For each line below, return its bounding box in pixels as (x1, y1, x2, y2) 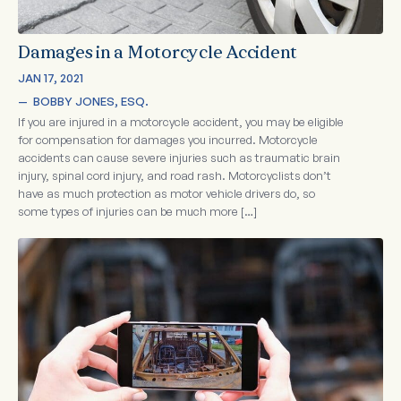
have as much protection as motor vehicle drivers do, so (18, 186, 315, 201)
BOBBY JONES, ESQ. (33, 94, 149, 109)
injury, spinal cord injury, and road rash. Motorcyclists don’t (18, 168, 331, 183)
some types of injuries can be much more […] (18, 204, 257, 219)
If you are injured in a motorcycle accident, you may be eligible (18, 115, 344, 130)
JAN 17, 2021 (18, 71, 83, 86)
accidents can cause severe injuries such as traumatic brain (18, 150, 340, 166)
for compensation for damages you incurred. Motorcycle (18, 132, 318, 148)
